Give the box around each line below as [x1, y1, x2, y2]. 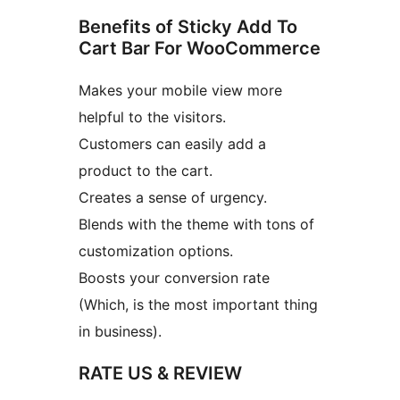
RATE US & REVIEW [79, 362, 242, 385]
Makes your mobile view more [79, 81, 282, 100]
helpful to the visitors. [79, 108, 226, 127]
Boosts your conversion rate [79, 269, 270, 287]
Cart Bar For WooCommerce [79, 37, 321, 60]
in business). [79, 322, 162, 341]
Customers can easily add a [79, 135, 266, 154]
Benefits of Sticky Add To [79, 16, 297, 38]
